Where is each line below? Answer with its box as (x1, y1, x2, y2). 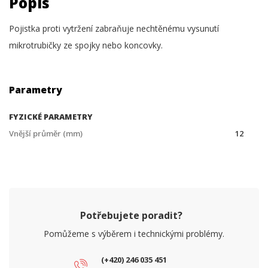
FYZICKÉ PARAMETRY (9, 111, 93, 122)
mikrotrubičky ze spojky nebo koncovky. (9, 39, 163, 51)
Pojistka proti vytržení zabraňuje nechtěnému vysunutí (9, 23, 219, 34)
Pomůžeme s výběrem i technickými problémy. (44, 228, 224, 239)
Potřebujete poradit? (80, 209, 182, 222)
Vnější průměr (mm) (9, 128, 83, 139)
